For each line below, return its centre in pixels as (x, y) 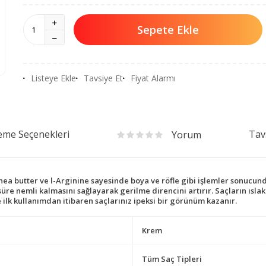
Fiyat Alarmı (153, 78)
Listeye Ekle (53, 78)
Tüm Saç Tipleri (172, 259)
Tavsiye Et (103, 78)
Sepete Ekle (168, 29)
